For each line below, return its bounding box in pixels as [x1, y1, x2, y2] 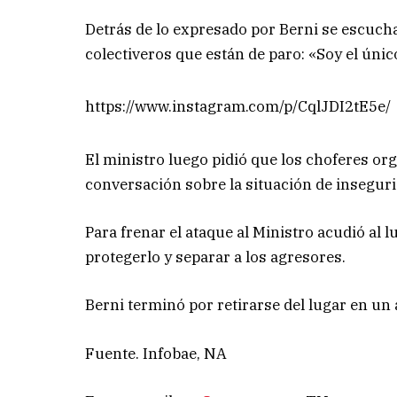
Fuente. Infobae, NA [85, 343, 228, 363]
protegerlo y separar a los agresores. [85, 247, 346, 268]
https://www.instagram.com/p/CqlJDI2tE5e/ [85, 97, 392, 117]
